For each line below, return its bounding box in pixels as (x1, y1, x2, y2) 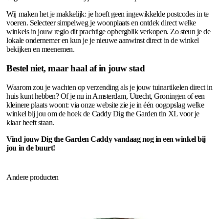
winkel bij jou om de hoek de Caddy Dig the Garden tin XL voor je (6, 109, 199, 118)
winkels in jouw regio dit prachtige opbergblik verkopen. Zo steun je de (6, 27, 211, 36)
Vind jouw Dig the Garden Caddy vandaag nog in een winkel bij (6, 134, 206, 143)
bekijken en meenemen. (6, 45, 75, 54)
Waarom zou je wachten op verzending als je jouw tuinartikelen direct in (6, 83, 213, 91)
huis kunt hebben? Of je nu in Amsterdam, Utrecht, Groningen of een (6, 91, 205, 100)
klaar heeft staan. (6, 118, 54, 127)
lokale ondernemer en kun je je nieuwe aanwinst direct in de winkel (6, 36, 199, 45)
